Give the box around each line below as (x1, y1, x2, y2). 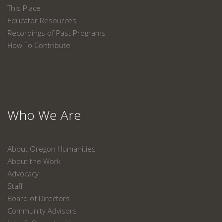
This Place (7, 3, 41, 13)
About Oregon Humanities (7, 144, 96, 154)
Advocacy (7, 168, 39, 178)
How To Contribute (7, 40, 70, 50)
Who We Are (7, 106, 81, 124)
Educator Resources (7, 15, 76, 25)
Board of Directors (7, 193, 70, 203)
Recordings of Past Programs (7, 28, 106, 38)
